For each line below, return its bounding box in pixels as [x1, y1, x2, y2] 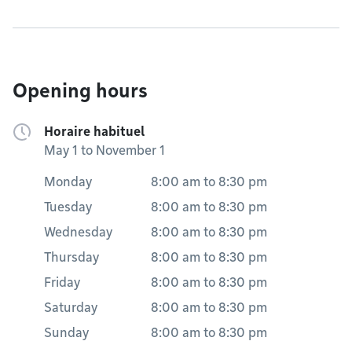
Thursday [44, 250, 99, 265]
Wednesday [44, 225, 112, 240]
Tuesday [44, 200, 92, 214]
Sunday [44, 325, 89, 340]
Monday [44, 174, 92, 189]
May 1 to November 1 [44, 143, 165, 158]
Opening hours [13, 79, 148, 102]
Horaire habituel [44, 124, 145, 139]
